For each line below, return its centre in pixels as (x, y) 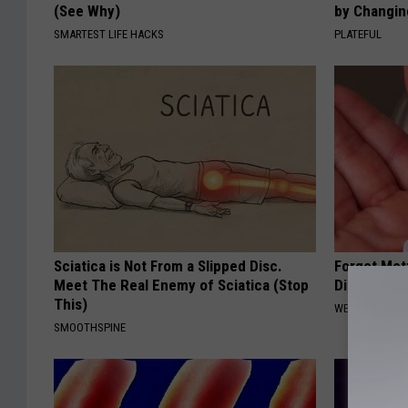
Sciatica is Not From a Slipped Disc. (168, 266)
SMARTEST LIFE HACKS (109, 35)
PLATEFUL (358, 35)
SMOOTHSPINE (90, 328)
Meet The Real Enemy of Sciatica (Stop (181, 286)
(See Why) (87, 11)
